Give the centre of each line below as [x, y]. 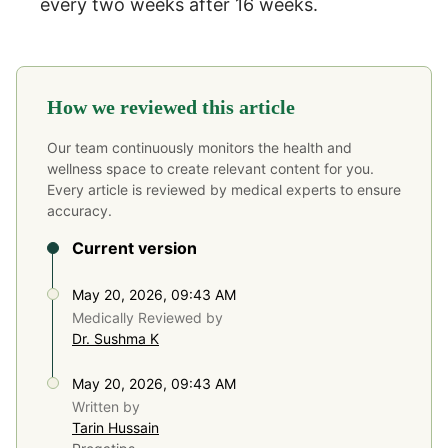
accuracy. [79, 210]
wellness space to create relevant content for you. [210, 168]
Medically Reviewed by [147, 317]
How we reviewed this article [171, 106]
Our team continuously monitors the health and [199, 147]
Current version [134, 247]
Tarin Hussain [115, 427]
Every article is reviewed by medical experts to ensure [224, 189]
